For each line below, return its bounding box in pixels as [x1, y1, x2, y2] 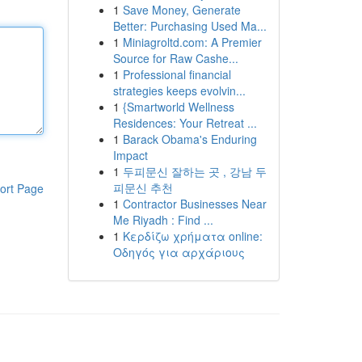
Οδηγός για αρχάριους [112, 244, 245, 260]
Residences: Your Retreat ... [112, 115, 257, 131]
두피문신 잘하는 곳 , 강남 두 [122, 163, 267, 179]
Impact [112, 147, 148, 163]
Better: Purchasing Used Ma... [112, 18, 267, 34]
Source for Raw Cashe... [112, 50, 238, 66]
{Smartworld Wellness [122, 99, 234, 115]
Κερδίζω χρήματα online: [122, 228, 263, 244]
